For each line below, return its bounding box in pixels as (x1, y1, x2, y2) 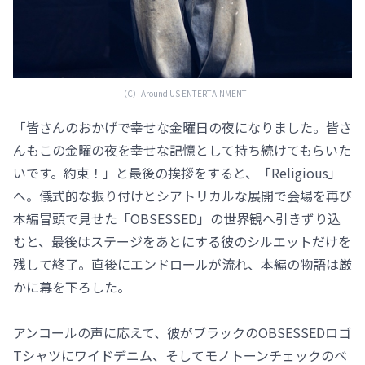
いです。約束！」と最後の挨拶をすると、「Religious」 (13, 162, 341, 182)
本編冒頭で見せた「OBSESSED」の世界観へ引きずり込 (13, 208, 341, 228)
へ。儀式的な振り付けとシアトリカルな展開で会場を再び (13, 185, 352, 205)
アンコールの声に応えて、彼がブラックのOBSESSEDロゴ (13, 322, 351, 342)
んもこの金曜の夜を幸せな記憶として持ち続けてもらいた (13, 139, 351, 160)
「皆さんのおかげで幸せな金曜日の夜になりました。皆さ (13, 117, 352, 137)
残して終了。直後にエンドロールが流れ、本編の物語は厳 (13, 253, 352, 274)
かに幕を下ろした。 (13, 276, 130, 297)
